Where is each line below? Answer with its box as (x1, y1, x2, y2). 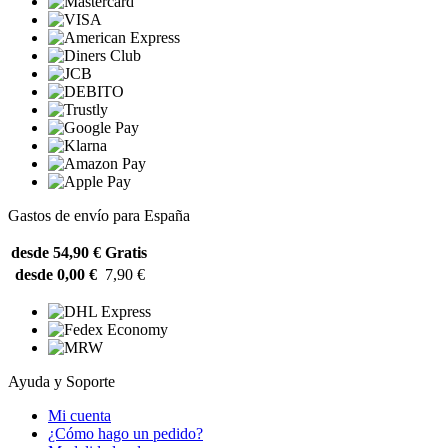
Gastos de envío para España (8, 207, 190, 225)
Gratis (105, 244, 147, 262)
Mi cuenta (48, 407, 111, 425)
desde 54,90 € (11, 244, 101, 262)
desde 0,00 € (15, 266, 97, 284)
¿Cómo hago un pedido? (48, 425, 203, 443)
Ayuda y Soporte (8, 373, 115, 391)
